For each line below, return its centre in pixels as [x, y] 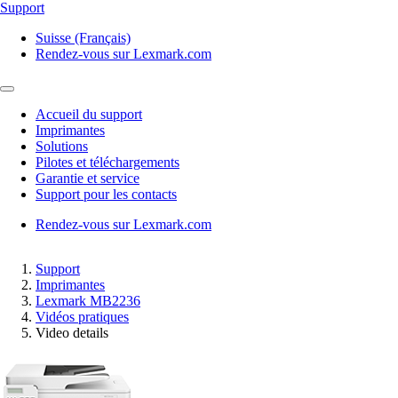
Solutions [62, 146]
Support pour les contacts [106, 194]
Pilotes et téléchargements [107, 162]
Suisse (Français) [83, 38]
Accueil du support [89, 114]
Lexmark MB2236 [88, 301]
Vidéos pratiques [82, 317]
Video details [72, 333]
